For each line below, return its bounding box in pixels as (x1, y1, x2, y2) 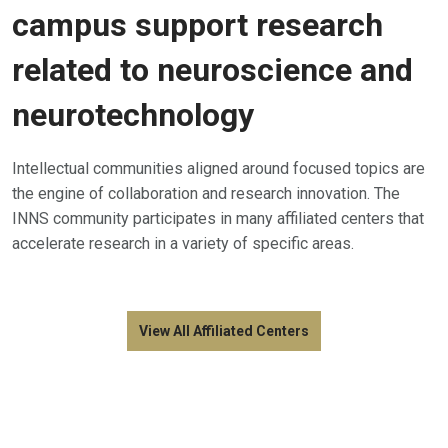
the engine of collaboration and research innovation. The (12, 184, 400, 204)
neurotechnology (12, 96, 254, 135)
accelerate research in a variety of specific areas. (12, 234, 354, 254)
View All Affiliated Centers (139, 323, 309, 340)
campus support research (12, 6, 383, 45)
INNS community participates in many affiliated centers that (12, 209, 424, 229)
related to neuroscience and (12, 51, 413, 90)
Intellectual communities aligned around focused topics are (12, 159, 425, 179)
